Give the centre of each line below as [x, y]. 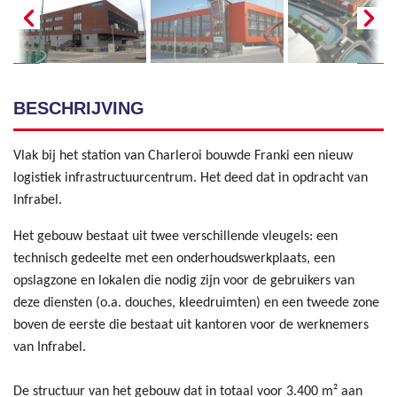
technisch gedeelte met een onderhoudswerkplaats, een [174, 259]
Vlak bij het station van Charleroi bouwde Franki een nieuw [183, 156]
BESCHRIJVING [82, 109]
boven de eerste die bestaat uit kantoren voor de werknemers [191, 326]
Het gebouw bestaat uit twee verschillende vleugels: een [175, 237]
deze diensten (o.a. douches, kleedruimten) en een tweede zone [196, 304]
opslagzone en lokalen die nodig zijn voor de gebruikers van [184, 281]
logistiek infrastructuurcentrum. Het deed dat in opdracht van [191, 179]
